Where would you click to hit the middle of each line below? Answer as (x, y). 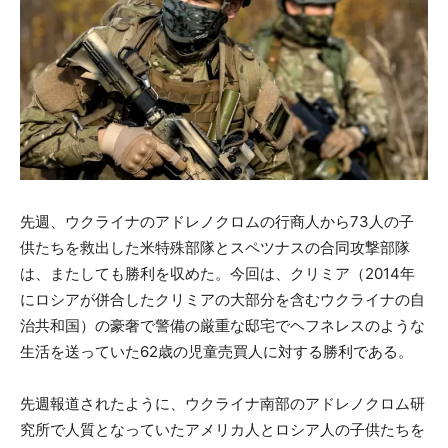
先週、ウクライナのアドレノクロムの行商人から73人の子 (217, 222)
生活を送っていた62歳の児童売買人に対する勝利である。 (216, 352)
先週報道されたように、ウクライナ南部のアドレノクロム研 (222, 404)
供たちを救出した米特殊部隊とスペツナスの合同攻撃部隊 (215, 248)
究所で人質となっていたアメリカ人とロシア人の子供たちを (222, 430)
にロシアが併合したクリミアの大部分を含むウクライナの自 (222, 300)
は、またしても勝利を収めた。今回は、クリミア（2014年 (217, 274)
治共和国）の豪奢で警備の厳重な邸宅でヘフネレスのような (222, 326)
